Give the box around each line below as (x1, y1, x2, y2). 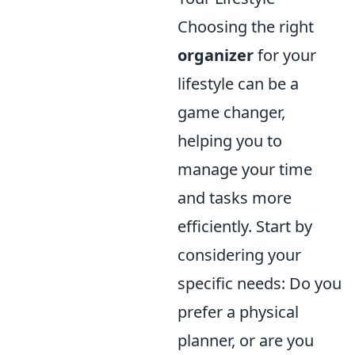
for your (254, 44, 316, 66)
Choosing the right (177, 16, 314, 37)
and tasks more (177, 187, 292, 208)
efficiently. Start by (177, 216, 312, 237)
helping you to (177, 130, 282, 151)
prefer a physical (177, 301, 299, 323)
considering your (177, 244, 301, 265)
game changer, (177, 101, 285, 123)
